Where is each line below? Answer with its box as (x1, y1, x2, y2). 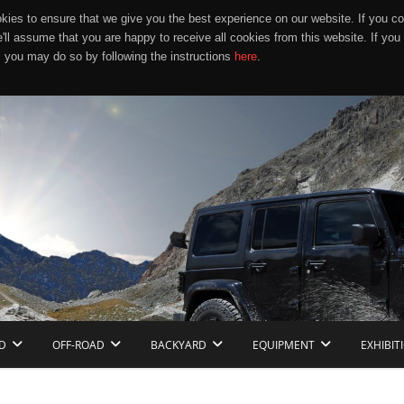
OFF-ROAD (52, 337, 105, 353)
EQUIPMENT (252, 337, 315, 353)
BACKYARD (151, 337, 207, 353)
